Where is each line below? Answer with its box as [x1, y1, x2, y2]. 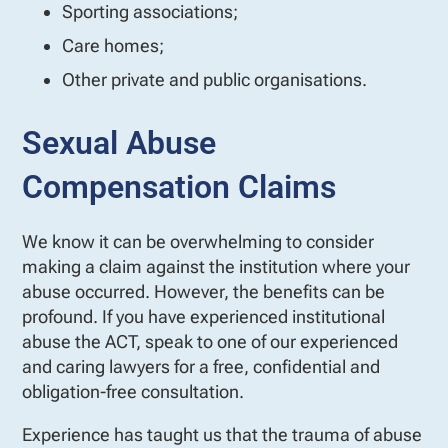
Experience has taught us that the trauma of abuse [22, 423, 422, 445]
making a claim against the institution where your [22, 255, 410, 277]
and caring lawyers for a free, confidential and [22, 355, 380, 377]
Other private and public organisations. [62, 68, 367, 90]
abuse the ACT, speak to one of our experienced [22, 330, 398, 352]
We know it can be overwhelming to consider [22, 230, 374, 252]
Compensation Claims [22, 167, 336, 206]
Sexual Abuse [22, 123, 216, 162]
